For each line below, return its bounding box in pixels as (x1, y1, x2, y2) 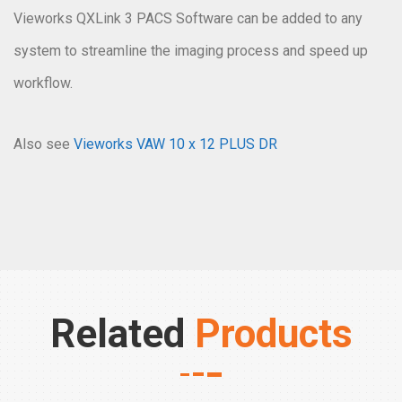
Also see (13, 135, 74, 153)
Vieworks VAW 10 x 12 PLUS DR (74, 135, 277, 153)
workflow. (13, 74, 73, 92)
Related (49, 310, 195, 357)
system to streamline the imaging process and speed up (13, 41, 368, 59)
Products (194, 310, 353, 357)
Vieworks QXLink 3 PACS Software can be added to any (13, 9, 363, 27)
